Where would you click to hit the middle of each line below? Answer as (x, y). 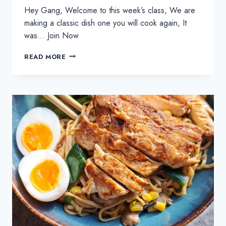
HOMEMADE (86, 54)
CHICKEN (81, 64)
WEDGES (81, 115)
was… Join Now (51, 35)
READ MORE (45, 56)
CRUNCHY (83, 94)
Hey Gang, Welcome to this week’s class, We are (110, 10)
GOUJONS (82, 74)
